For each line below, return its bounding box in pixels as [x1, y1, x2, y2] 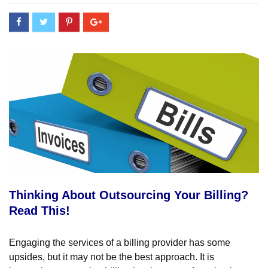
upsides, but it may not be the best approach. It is [9, 251, 214, 262]
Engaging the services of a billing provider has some [9, 237, 230, 248]
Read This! [9, 203, 70, 217]
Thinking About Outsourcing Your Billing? [9, 188, 248, 202]
